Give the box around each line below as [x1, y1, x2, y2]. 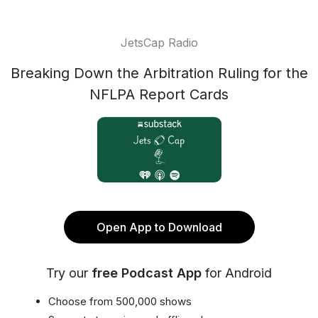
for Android [202, 265, 272, 280]
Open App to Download [96, 219, 222, 234]
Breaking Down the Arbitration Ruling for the [10, 65, 308, 82]
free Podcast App [92, 265, 202, 280]
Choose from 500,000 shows [48, 294, 192, 308]
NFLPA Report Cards [89, 86, 229, 103]
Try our [46, 265, 92, 280]
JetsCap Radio [120, 35, 198, 50]
